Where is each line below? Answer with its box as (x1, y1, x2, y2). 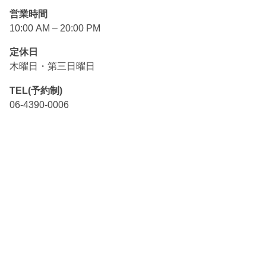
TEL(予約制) (9, 84, 63, 96)
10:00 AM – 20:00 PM (9, 22, 101, 33)
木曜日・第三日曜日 (9, 61, 96, 72)
